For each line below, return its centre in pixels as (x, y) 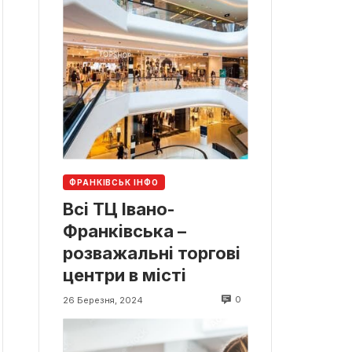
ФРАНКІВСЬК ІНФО (114, 183)
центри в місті (125, 275)
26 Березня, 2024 (103, 300)
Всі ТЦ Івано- (119, 209)
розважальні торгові (152, 253)
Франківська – (125, 231)
